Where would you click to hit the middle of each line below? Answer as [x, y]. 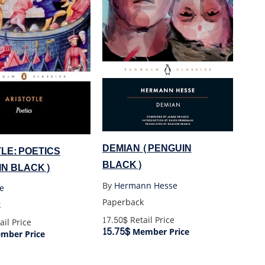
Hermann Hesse [146, 186]
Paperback [123, 203]
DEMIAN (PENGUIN [147, 148]
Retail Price [151, 221]
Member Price [159, 232]
